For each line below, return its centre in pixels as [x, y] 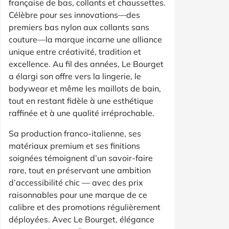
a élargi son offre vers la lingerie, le [75, 76]
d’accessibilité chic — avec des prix [76, 182]
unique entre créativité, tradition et [75, 51]
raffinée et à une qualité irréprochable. [82, 113]
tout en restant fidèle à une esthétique [81, 100]
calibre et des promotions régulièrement [85, 207]
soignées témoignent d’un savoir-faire [81, 158]
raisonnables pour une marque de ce [78, 194]
